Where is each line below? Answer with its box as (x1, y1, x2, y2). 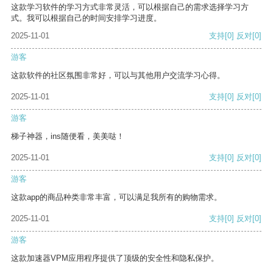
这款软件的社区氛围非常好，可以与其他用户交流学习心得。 (11, 71, 225, 80)
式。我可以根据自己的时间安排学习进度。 (11, 13, 161, 23)
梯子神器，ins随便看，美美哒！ (11, 132, 124, 141)
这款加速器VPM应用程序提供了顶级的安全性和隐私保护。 (11, 253, 219, 263)
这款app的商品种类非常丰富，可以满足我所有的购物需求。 (11, 193, 222, 202)
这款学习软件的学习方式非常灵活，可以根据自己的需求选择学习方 (11, 2, 249, 12)
